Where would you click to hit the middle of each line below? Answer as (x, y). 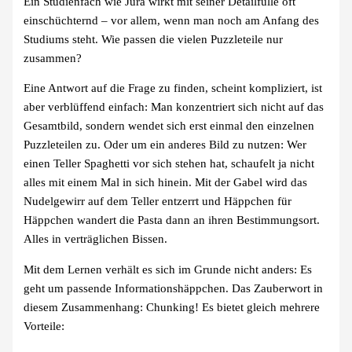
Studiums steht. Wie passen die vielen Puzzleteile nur (154, 39)
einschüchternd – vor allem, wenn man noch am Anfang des (172, 20)
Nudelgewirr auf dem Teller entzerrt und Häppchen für (158, 202)
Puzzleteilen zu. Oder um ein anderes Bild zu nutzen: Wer (165, 145)
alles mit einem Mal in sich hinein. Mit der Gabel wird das (166, 183)
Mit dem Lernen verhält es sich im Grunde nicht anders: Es (168, 270)
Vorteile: (44, 326)
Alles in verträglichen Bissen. (96, 239)
